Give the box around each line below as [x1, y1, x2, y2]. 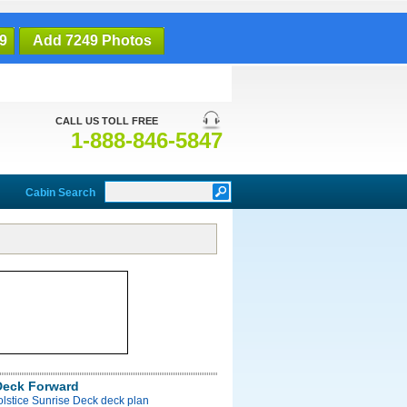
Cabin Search [25, 186, 95, 199]
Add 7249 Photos [32, 33, 152, 48]
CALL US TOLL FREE [55, 115, 158, 126]
